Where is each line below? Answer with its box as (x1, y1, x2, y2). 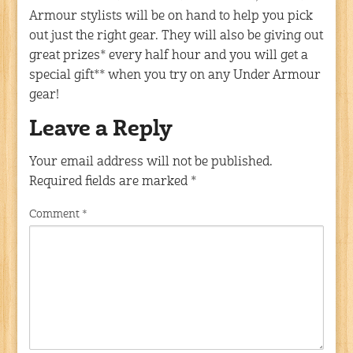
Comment (29, 208, 83, 220)
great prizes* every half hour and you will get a (29, 49, 309, 62)
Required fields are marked (29, 175, 191, 188)
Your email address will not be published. (29, 155, 273, 169)
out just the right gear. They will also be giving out (29, 29, 324, 43)
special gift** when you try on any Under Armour (29, 69, 321, 82)
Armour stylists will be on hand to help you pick (29, 9, 314, 23)
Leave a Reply (29, 119, 173, 141)
